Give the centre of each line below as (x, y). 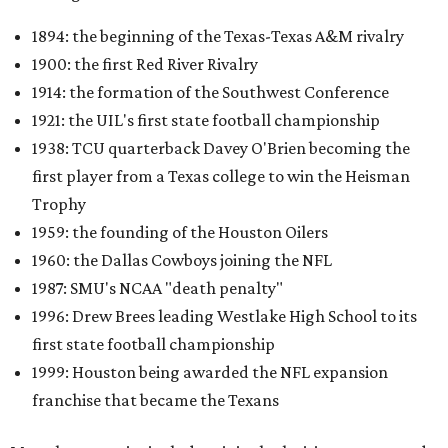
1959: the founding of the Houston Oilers (180, 232)
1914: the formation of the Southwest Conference (210, 92)
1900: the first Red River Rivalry (145, 64)
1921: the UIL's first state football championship (206, 120)
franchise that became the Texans (155, 400)
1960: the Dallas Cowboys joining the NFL (182, 260)
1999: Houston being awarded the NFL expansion (210, 372)
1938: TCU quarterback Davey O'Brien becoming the (221, 148)
